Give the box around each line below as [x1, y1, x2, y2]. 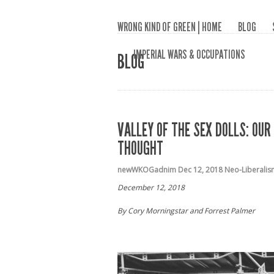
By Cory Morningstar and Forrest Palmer [117, 206, 255, 216]
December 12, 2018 [117, 182, 185, 193]
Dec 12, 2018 [178, 165, 223, 175]
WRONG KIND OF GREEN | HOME [117, 20, 222, 34]
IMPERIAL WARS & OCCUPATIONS [133, 47, 245, 62]
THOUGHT [117, 138, 163, 160]
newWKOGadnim [117, 165, 176, 175]
